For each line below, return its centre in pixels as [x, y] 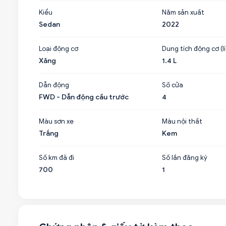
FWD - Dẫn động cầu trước [84, 97]
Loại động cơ [59, 49]
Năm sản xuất [183, 12]
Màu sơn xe [56, 121]
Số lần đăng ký [184, 158]
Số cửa [172, 85]
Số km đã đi [56, 158]
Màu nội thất [182, 121]
